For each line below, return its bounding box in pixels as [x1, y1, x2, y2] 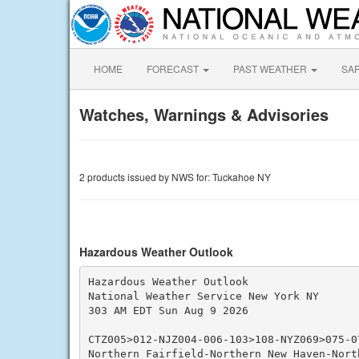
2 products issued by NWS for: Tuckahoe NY [79, 170, 271, 184]
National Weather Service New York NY [87, 289, 319, 302]
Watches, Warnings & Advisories [79, 103, 329, 126]
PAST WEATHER [233, 62, 309, 75]
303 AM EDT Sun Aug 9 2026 [87, 304, 248, 317]
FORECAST [147, 62, 201, 75]
